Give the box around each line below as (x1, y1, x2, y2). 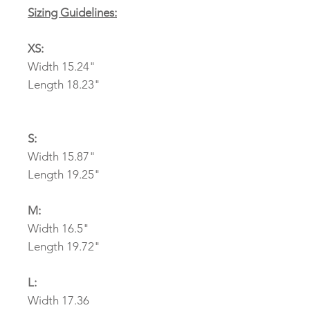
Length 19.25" (28, 167, 100, 182)
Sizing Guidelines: (28, 6, 117, 20)
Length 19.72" (28, 239, 100, 254)
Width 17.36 (28, 293, 89, 308)
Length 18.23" (28, 77, 100, 92)
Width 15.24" (28, 60, 95, 74)
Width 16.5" (28, 221, 89, 236)
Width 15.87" (28, 149, 95, 164)
